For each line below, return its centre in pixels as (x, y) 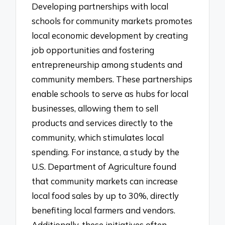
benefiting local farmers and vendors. (104, 210)
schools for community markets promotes (112, 21)
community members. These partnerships (112, 79)
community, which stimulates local (98, 137)
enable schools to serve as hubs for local (110, 93)
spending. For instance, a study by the (106, 152)
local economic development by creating (110, 35)
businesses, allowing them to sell (95, 108)
